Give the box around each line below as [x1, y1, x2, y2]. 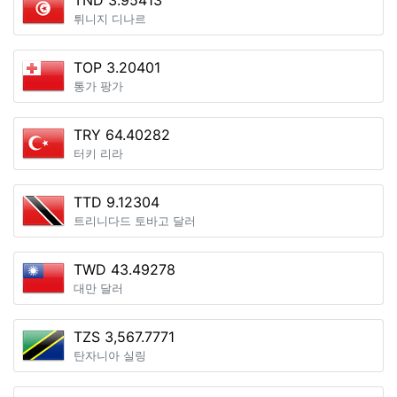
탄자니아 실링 [74, 349, 146, 362]
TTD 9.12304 [74, 193, 160, 211]
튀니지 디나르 [74, 12, 146, 26]
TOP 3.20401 [74, 58, 160, 76]
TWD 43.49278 [74, 261, 175, 278]
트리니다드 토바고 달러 [74, 214, 196, 228]
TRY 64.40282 [74, 126, 170, 144]
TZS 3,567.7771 [74, 328, 175, 346]
